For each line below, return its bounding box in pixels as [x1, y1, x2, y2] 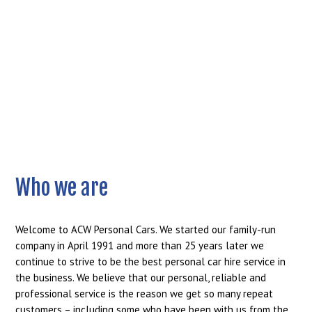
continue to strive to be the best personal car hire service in [15, 254, 286, 268]
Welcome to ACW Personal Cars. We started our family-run [15, 222, 276, 236]
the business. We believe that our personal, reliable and [15, 270, 267, 284]
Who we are [15, 174, 109, 201]
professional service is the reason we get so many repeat [15, 286, 274, 300]
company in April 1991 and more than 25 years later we [15, 238, 265, 252]
